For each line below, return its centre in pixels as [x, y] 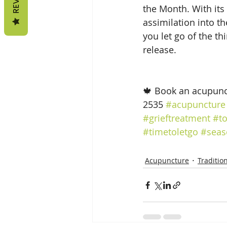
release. [160, 50]
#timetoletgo [171, 132]
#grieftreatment [177, 118]
